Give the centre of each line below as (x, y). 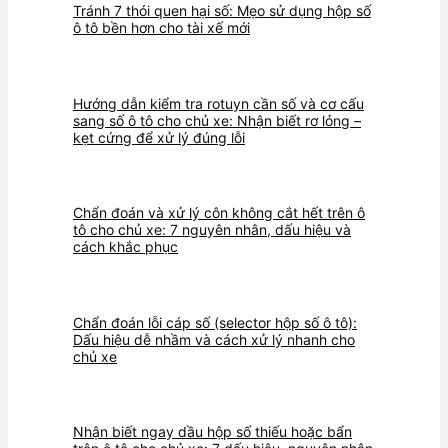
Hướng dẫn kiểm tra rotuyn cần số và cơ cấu (218, 103)
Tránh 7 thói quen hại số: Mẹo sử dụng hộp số (222, 10)
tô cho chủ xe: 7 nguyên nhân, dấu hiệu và (212, 230)
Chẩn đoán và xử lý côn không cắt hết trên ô (219, 213)
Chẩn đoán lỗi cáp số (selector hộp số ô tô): (215, 322)
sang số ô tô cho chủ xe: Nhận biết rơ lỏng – (217, 120)
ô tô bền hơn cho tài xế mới (161, 27)
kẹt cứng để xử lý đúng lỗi (159, 137)
